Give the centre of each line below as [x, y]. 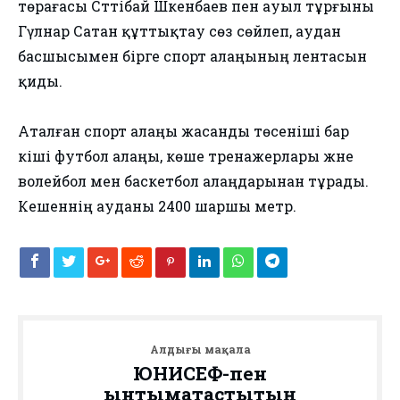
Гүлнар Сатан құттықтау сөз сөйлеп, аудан [179, 31]
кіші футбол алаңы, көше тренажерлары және [186, 156]
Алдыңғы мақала [200, 350]
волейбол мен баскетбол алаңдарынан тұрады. [193, 181]
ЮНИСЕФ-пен [200, 374]
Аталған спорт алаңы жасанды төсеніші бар [183, 131]
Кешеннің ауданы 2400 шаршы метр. [157, 206]
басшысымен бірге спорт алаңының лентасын [192, 56]
